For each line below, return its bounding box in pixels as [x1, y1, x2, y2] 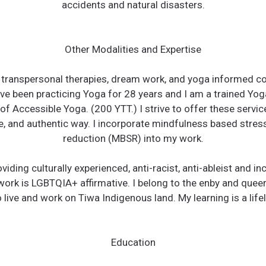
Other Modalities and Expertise [65, 43, 201, 55]
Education [110, 236, 156, 248]
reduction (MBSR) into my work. [62, 132, 204, 144]
